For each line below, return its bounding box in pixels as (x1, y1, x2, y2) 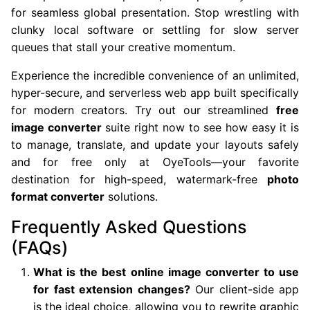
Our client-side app (190, 282, 299, 296)
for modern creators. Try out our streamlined (11, 103, 276, 117)
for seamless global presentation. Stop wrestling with (11, 6, 299, 19)
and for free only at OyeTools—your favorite (11, 155, 299, 169)
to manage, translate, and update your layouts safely (11, 138, 299, 152)
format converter (11, 190, 104, 203)
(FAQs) (11, 237, 69, 258)
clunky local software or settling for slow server (11, 23, 299, 37)
